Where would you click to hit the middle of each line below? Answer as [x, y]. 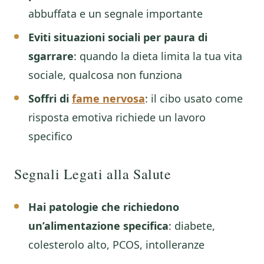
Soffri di [50, 98]
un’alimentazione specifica [98, 226]
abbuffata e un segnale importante [115, 14]
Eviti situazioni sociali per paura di [118, 37]
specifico [50, 136]
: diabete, [192, 226]
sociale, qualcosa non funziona [105, 75]
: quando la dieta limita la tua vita [158, 56]
